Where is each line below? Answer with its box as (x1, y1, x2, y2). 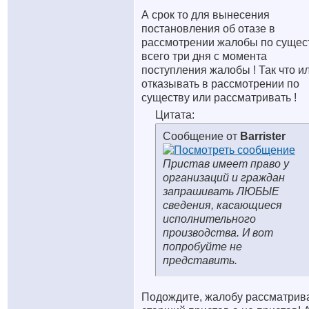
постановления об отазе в (141, 23, 275, 34)
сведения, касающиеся (163, 199, 282, 211)
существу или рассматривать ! (141, 92, 297, 103)
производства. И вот (163, 227, 273, 239)
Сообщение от (163, 130, 240, 142)
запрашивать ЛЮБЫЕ (163, 186, 279, 197)
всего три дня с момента (141, 50, 267, 62)
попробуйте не (163, 241, 242, 252)
